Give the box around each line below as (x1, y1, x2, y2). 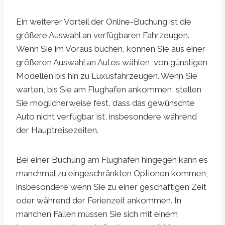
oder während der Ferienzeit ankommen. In (16, 195, 181, 205)
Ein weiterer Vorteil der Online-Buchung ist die (16, 16, 191, 27)
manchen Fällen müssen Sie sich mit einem (16, 208, 178, 219)
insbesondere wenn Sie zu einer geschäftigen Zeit (16, 181, 206, 192)
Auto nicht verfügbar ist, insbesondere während (16, 111, 197, 122)
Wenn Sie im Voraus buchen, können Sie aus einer (16, 43, 205, 54)
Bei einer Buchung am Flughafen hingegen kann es (16, 154, 208, 165)
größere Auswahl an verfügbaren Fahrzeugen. (16, 30, 189, 40)
